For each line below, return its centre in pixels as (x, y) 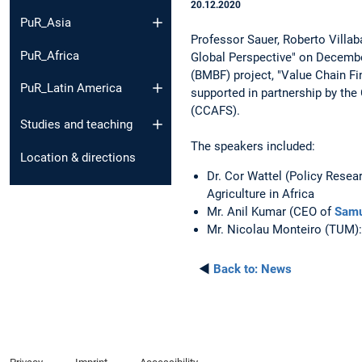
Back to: (236, 269)
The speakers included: (253, 146)
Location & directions (78, 157)
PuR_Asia (46, 22)
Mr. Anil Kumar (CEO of (271, 211)
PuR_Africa (50, 55)
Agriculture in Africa (261, 194)
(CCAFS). (215, 110)
